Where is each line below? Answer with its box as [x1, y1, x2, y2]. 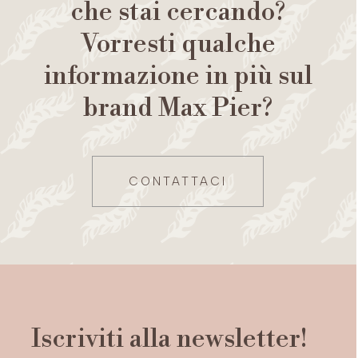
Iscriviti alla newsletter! [31, 322, 307, 355]
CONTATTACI [129, 173, 228, 189]
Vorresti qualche [80, 27, 276, 60]
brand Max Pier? [83, 91, 273, 124]
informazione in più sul [43, 59, 312, 92]
